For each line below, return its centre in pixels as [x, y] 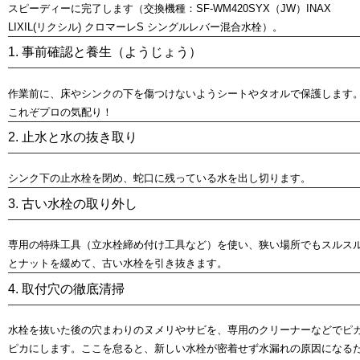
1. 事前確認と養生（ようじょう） [105, 52]
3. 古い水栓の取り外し [73, 203]
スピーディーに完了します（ [76, 8]
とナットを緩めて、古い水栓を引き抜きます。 [118, 264]
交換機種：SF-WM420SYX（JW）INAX [237, 8]
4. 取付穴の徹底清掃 [66, 288]
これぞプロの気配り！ [60, 112]
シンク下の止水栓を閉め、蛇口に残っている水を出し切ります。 [160, 178]
